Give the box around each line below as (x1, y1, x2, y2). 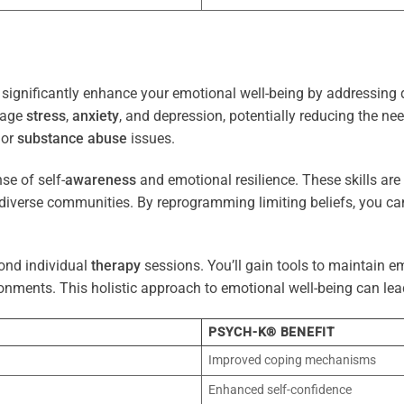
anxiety (72, 106, 119, 124)
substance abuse (17, 129, 127, 147)
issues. (127, 129, 175, 147)
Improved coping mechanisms (208, 353, 377, 369)
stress (26, 106, 66, 124)
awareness (65, 170, 136, 188)
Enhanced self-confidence (208, 382, 353, 399)
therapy (91, 257, 141, 275)
